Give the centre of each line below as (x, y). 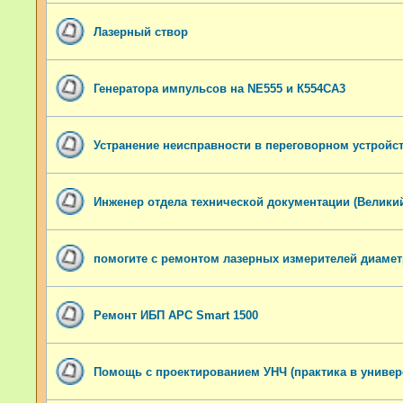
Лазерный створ (141, 31)
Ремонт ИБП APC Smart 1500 (176, 315)
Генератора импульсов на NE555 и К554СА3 (219, 88)
